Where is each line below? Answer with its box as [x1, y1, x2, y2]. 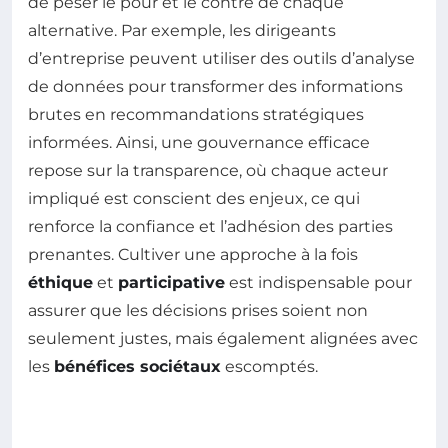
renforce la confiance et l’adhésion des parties [28, 216, 393, 236]
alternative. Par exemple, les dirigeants [28, 20, 336, 40]
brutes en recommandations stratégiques [28, 104, 364, 124]
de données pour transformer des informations [28, 76, 403, 96]
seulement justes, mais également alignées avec [28, 328, 418, 348]
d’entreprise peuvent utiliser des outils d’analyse [28, 48, 415, 68]
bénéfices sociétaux [54, 356, 221, 376]
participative [118, 272, 225, 292]
